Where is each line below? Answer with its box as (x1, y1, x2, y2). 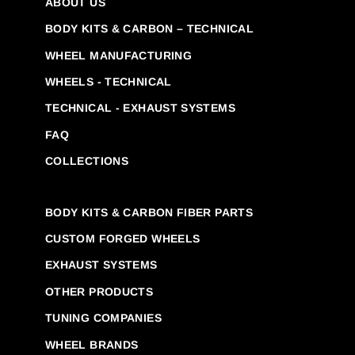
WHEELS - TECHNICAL (45, 75, 172, 89)
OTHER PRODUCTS (45, 284, 154, 298)
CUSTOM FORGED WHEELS (45, 232, 200, 246)
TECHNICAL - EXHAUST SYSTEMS (45, 101, 235, 115)
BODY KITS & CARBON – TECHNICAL (45, 22, 254, 36)
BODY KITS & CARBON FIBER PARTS (45, 205, 254, 219)
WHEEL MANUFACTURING (45, 48, 192, 62)
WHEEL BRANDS (45, 338, 139, 351)
